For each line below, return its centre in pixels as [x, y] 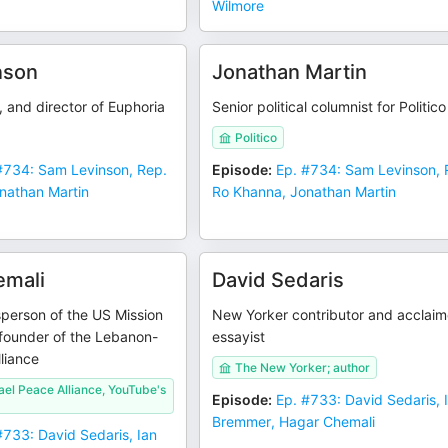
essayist [239, 336]
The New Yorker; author [303, 367]
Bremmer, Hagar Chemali [294, 421]
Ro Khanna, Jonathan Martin [304, 191]
